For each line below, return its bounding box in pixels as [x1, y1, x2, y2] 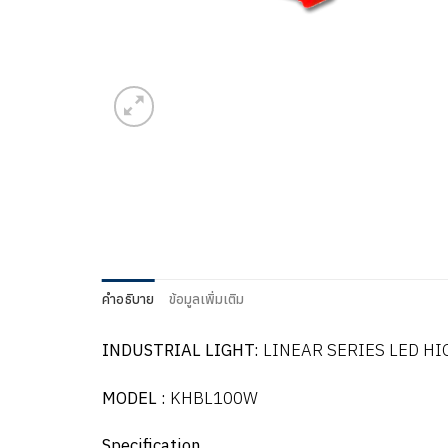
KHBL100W [166, 386, 258, 409]
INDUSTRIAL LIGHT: [102, 338, 259, 361]
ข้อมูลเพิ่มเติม [168, 290, 245, 308]
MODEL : [102, 386, 166, 409]
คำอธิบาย [102, 290, 155, 308]
